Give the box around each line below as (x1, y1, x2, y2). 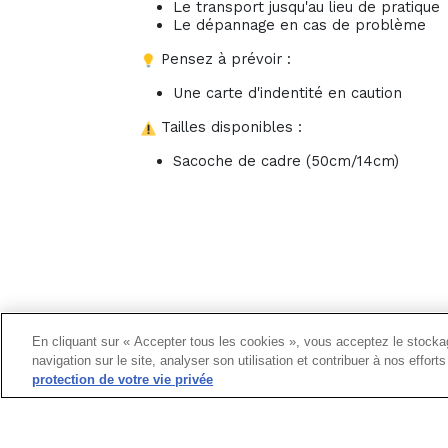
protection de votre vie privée (32, 372, 213, 387)
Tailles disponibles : (156, 118, 302, 137)
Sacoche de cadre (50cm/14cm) (173, 152, 399, 171)
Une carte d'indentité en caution (173, 84, 402, 103)
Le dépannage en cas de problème (173, 16, 426, 35)
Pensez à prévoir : (156, 50, 291, 69)
